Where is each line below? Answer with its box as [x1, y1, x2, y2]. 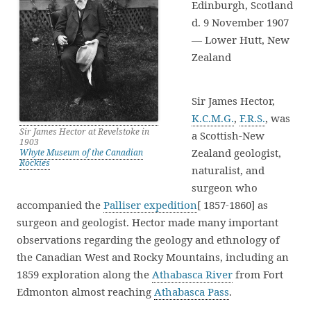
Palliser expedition [103, 198, 197, 212]
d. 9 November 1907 [192, 15, 289, 29]
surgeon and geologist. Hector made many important [17, 215, 278, 229]
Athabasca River [152, 267, 233, 281]
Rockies [19, 157, 50, 169]
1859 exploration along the [17, 267, 152, 281]
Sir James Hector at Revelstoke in [19, 126, 149, 138]
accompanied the [17, 198, 103, 212]
